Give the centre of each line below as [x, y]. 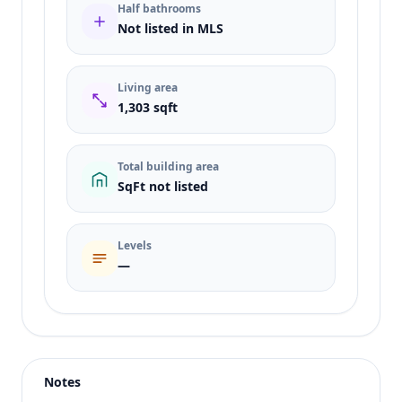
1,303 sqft [148, 107]
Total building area [168, 166]
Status [87, 345]
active [85, 366]
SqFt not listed [163, 186]
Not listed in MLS [170, 28]
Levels [135, 245]
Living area [148, 87]
